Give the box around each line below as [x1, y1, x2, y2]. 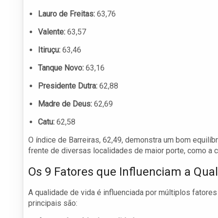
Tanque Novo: [38, 63, 84, 73]
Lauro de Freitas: [38, 9, 95, 19]
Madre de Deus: [38, 99, 92, 109]
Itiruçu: [38, 45, 60, 55]
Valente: [38, 27, 65, 37]
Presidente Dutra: [38, 81, 97, 91]
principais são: [28, 199, 77, 208]
